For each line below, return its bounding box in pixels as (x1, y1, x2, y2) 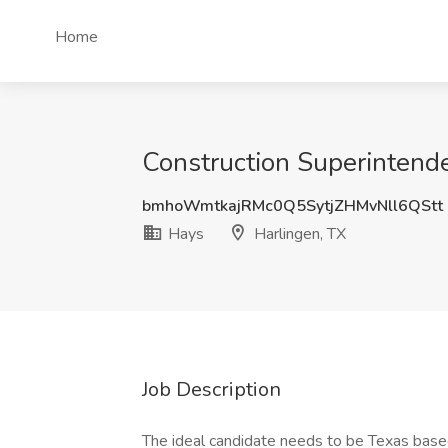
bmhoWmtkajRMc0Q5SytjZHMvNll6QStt (142, 195, 443, 217)
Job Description (142, 376, 281, 403)
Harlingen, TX (250, 223, 346, 245)
